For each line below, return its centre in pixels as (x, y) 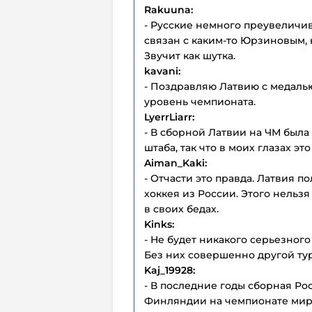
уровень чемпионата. (200, 102)
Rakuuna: (169, 10)
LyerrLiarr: (169, 117)
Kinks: (159, 224)
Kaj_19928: (170, 270)
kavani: (162, 71)
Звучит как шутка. (190, 56)
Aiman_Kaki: (175, 163)
